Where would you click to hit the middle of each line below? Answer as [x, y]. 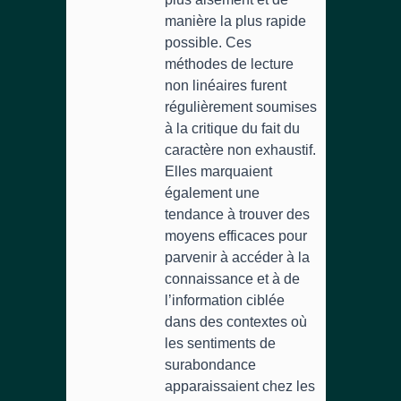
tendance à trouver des [237, 214]
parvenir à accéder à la [237, 257]
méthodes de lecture [229, 64]
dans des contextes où [236, 322]
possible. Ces [208, 43]
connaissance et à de [232, 279]
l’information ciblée [225, 300]
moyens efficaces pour [236, 236]
